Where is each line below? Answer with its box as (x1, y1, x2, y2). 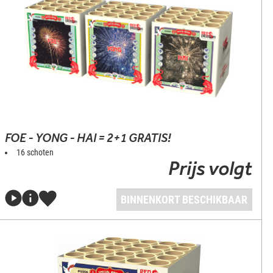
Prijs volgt (168, 156, 252, 180)
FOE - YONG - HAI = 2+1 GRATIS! (5, 130, 171, 145)
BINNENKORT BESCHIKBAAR (121, 193, 248, 206)
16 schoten (16, 147, 54, 157)
